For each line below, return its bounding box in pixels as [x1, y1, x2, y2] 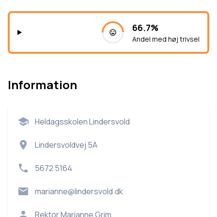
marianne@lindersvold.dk [35, 186, 123, 197]
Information [8, 77, 77, 93]
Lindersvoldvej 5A [35, 139, 97, 150]
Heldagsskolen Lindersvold [35, 116, 130, 127]
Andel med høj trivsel [132, 34, 200, 44]
